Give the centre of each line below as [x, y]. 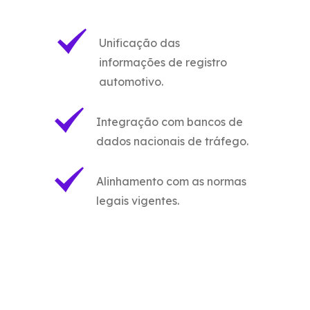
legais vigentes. [138, 200]
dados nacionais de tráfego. [172, 141]
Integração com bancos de [170, 121]
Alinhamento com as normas [171, 181]
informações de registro [163, 62]
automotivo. [131, 81]
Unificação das [140, 43]
